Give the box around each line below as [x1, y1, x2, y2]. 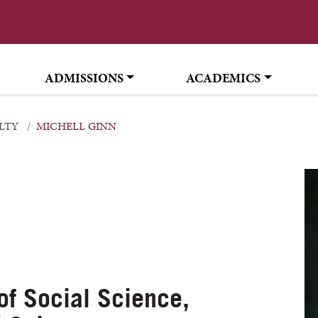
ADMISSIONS [44, 69, 124, 87]
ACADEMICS [186, 69, 261, 87]
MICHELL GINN [36, 119, 116, 134]
